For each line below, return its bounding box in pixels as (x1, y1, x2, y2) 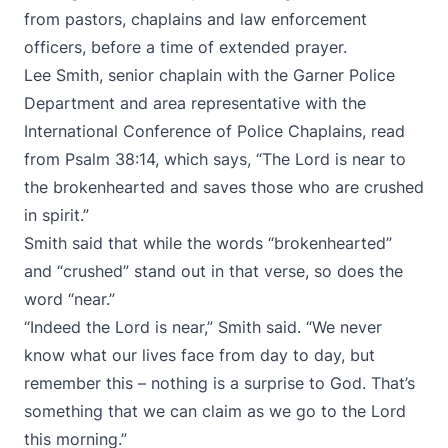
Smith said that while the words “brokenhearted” (24, 233, 392, 253)
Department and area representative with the (24, 93, 366, 113)
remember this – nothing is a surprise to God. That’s (24, 373, 415, 393)
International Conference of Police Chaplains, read (24, 121, 405, 141)
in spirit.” (24, 205, 89, 225)
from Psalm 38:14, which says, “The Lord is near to (24, 149, 406, 169)
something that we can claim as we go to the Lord (24, 401, 406, 421)
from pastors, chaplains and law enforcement (24, 9, 367, 29)
